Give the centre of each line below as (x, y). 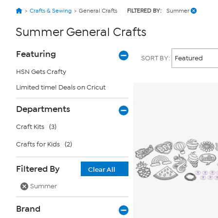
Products (151, 49)
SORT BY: (156, 58)
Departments (43, 109)
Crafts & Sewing (51, 11)
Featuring (36, 54)
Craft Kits (30, 127)
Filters (25, 61)
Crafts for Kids (38, 144)
